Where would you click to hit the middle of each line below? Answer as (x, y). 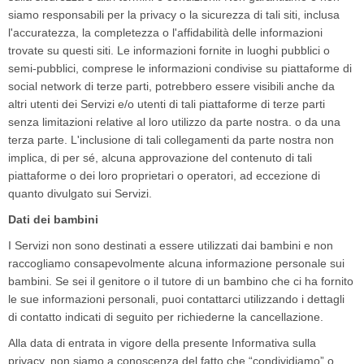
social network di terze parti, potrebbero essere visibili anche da (171, 86)
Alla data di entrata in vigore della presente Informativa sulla (162, 343)
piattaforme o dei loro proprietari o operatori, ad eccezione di (164, 175)
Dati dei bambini (53, 219)
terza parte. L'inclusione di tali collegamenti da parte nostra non (171, 140)
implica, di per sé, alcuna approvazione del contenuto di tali (160, 158)
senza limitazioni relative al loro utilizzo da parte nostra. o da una (174, 122)
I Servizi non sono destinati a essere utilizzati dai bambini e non (171, 245)
